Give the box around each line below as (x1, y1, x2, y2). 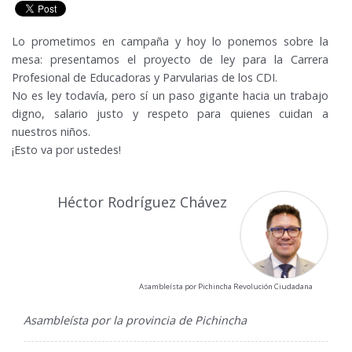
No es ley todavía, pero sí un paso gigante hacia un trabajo (12, 88, 328, 104)
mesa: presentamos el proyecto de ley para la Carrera (12, 52, 328, 68)
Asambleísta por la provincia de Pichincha (24, 313, 247, 328)
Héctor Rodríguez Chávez (57, 192, 228, 211)
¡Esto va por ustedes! (12, 142, 121, 158)
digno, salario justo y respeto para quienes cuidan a (12, 106, 328, 122)
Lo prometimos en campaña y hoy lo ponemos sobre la (12, 34, 328, 49)
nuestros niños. (12, 124, 90, 140)
